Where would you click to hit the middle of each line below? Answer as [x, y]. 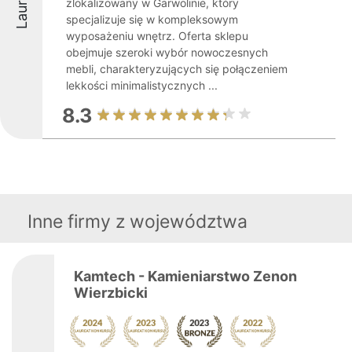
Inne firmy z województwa [137, 222]
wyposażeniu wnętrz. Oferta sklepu [157, 36]
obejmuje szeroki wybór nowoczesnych [167, 52]
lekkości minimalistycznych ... [142, 85]
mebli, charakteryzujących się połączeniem [177, 69]
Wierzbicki [111, 293]
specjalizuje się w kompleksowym [152, 19]
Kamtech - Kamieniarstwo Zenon [185, 276]
